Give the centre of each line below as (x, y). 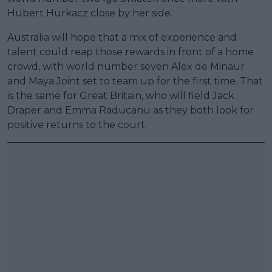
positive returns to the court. (77, 124)
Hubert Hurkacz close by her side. (90, 13)
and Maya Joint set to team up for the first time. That (135, 81)
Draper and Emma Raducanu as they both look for (131, 110)
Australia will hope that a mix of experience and (122, 37)
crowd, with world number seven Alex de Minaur (126, 66)
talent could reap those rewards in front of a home (131, 52)
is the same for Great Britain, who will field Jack (121, 95)
